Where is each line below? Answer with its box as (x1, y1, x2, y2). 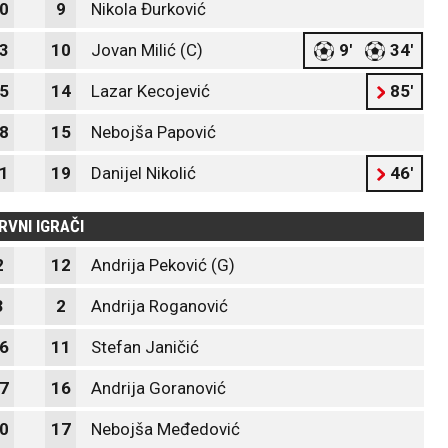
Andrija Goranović (91, 378, 226, 398)
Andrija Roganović (91, 296, 228, 316)
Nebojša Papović (91, 122, 216, 142)
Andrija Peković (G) (91, 255, 235, 275)
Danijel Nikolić (91, 163, 196, 183)
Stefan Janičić (91, 337, 199, 357)
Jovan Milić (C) (91, 40, 203, 60)
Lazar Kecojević (91, 81, 210, 101)
